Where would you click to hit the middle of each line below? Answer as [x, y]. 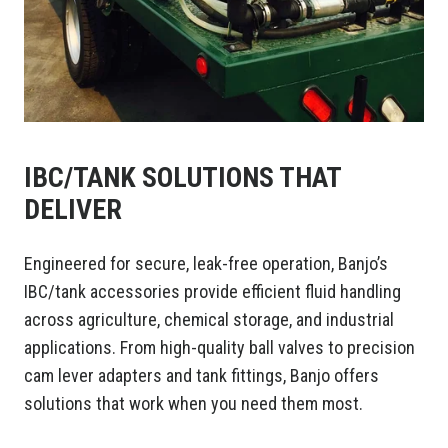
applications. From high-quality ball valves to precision [219, 348]
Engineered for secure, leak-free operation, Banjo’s [206, 264]
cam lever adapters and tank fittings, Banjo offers [201, 376]
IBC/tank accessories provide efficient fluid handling [212, 292]
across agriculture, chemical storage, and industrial [209, 320]
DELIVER [73, 210]
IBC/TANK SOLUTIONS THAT [182, 178]
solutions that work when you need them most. [193, 404]
